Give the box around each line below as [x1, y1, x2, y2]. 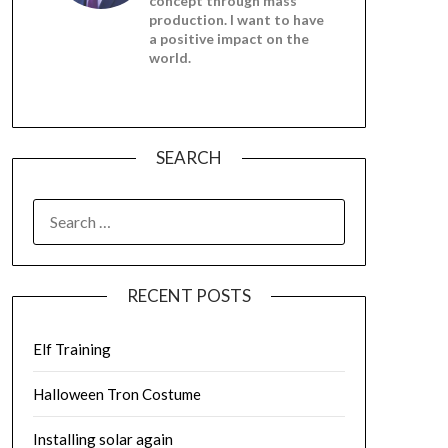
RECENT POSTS [126, 285, 251, 306]
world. [148, 49, 191, 66]
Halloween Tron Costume [32, 385, 201, 403]
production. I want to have [148, 11, 324, 28]
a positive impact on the [148, 30, 309, 47]
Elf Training [32, 340, 111, 358]
